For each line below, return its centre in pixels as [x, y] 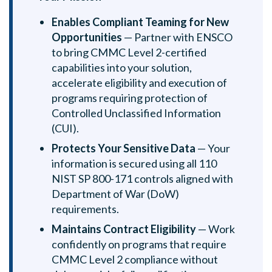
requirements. [85, 209]
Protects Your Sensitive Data [124, 148]
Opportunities [87, 37]
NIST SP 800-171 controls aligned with [142, 178]
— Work [216, 229]
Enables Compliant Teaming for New [140, 22]
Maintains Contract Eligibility [124, 229]
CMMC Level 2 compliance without [135, 259]
